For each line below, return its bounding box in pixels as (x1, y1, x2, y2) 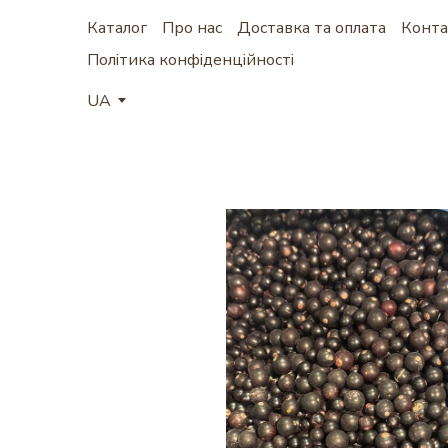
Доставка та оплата (237, 16, 386, 39)
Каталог (87, 16, 147, 39)
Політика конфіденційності (87, 48, 294, 71)
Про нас (162, 16, 222, 39)
